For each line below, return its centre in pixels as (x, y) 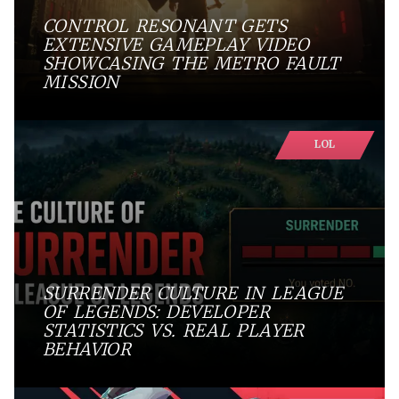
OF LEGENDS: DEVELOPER (156, 312)
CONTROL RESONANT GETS (165, 26)
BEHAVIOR (87, 350)
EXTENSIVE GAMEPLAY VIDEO (176, 45)
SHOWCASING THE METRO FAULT (191, 64)
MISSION (81, 82)
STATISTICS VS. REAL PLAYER (174, 331)
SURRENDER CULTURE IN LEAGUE (193, 293)
